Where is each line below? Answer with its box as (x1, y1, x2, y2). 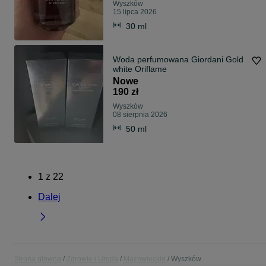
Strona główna (14, 255, 61, 264)
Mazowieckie (123, 255, 166, 264)
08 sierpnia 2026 (113, 110, 167, 119)
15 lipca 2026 (113, 8, 157, 17)
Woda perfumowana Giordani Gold (113, 55, 243, 65)
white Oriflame (113, 64, 167, 74)
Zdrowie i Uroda (66, 255, 118, 264)
